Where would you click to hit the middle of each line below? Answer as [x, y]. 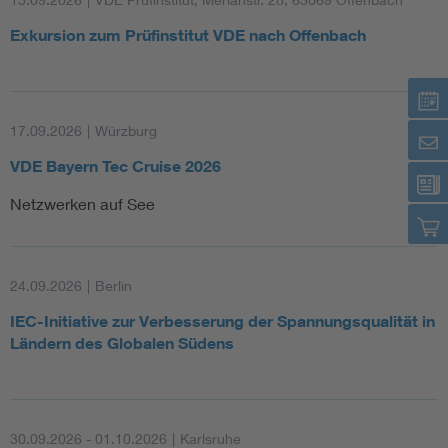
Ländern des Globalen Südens [122, 343]
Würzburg [126, 131]
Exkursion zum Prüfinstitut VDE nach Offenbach [188, 35]
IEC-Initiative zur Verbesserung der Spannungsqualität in [222, 321]
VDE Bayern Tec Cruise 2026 [115, 166]
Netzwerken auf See [82, 204]
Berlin [113, 286]
